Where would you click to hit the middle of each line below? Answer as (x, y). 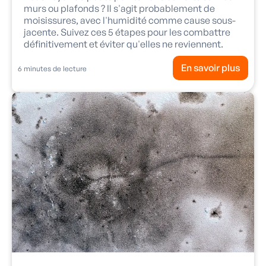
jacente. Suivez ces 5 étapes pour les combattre (127, 32)
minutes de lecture (54, 69)
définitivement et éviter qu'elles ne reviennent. (123, 44)
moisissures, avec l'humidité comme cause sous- (130, 20)
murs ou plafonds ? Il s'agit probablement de (119, 9)
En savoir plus (210, 68)
